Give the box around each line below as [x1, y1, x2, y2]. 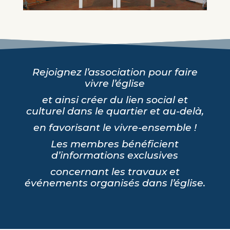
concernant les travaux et [50, 166, 180, 178]
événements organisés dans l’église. [24, 177, 205, 189]
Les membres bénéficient [51, 138, 179, 150]
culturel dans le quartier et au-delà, [26, 105, 204, 118]
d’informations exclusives [51, 149, 179, 162]
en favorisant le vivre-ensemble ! [33, 122, 197, 134]
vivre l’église [85, 78, 145, 90]
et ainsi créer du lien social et [42, 94, 188, 106]
